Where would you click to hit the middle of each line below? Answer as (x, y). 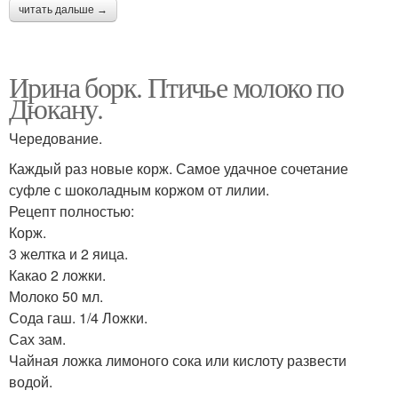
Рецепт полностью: (72, 211)
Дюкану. (56, 107)
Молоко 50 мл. (56, 296)
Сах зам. (37, 338)
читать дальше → (63, 9)
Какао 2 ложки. (57, 275)
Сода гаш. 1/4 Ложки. (78, 317)
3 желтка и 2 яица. (68, 253)
